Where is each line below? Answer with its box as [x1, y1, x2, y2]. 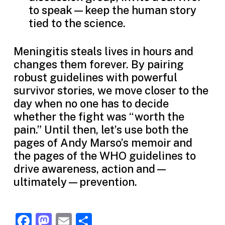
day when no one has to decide [13, 97, 169, 110]
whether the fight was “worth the [13, 110, 184, 123]
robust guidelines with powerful [13, 71, 177, 84]
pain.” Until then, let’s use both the [13, 123, 188, 136]
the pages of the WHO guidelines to [13, 149, 196, 162]
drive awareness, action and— [13, 162, 168, 175]
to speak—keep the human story [28, 4, 196, 17]
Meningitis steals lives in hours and [13, 45, 193, 58]
